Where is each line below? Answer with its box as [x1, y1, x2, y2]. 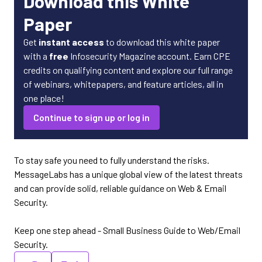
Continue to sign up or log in [33, 112, 150, 123]
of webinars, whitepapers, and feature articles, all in [23, 78, 223, 89]
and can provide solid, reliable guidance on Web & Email [14, 182, 226, 194]
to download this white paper [104, 36, 220, 47]
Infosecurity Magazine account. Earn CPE [68, 50, 230, 61]
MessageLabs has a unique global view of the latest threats [14, 168, 243, 180]
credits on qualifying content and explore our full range [23, 64, 233, 75]
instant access [39, 36, 104, 47]
